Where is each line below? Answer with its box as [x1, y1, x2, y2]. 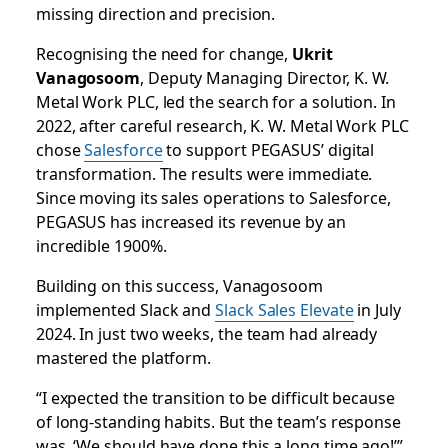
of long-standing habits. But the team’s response [35, 409, 401, 434]
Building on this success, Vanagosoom [35, 273, 323, 298]
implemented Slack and [35, 297, 216, 322]
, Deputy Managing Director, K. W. [140, 65, 390, 90]
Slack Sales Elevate [215, 297, 354, 322]
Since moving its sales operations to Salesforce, [35, 185, 391, 210]
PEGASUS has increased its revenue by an [35, 209, 346, 234]
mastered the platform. [35, 345, 215, 370]
